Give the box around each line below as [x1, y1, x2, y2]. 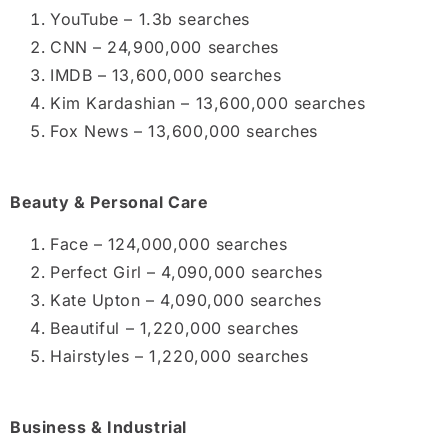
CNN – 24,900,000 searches [50, 37, 279, 58]
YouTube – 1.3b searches [50, 9, 250, 30]
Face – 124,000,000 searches [50, 234, 288, 255]
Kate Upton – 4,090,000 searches [50, 290, 322, 311]
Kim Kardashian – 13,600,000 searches [50, 93, 366, 114]
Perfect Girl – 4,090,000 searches [50, 262, 323, 283]
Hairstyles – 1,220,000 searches [50, 346, 309, 367]
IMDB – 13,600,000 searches [50, 65, 282, 86]
